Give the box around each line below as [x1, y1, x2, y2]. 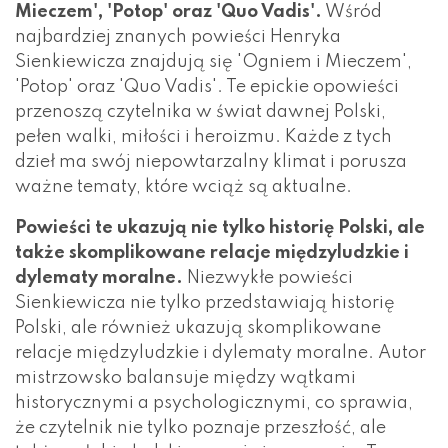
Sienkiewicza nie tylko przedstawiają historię [15, 293, 395, 312]
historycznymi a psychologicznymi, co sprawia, [15, 393, 413, 412]
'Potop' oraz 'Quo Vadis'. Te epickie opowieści [15, 77, 399, 96]
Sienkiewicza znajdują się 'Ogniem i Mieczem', [15, 52, 412, 71]
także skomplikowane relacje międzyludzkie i [15, 243, 409, 262]
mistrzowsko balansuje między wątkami [15, 368, 356, 387]
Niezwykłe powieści [183, 268, 353, 287]
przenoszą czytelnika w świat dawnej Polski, [15, 102, 386, 121]
